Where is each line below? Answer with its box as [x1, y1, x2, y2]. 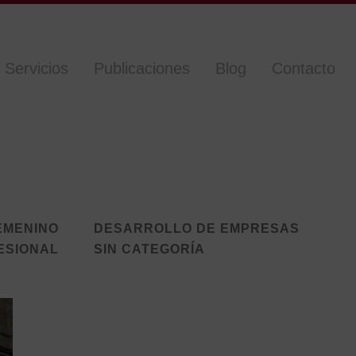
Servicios [5, 60, 68, 77]
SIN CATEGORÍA [94, 242, 205, 256]
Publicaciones [94, 60, 190, 77]
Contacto [272, 60, 335, 77]
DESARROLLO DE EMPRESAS [94, 222, 300, 235]
